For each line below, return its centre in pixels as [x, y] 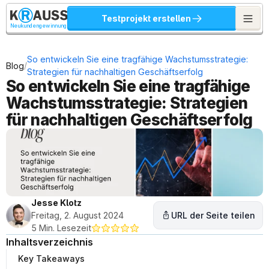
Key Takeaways [51, 258]
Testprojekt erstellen [146, 18]
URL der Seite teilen [213, 215]
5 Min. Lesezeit [61, 228]
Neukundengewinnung [39, 26]
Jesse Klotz [56, 203]
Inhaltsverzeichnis [50, 242]
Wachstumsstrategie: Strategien [127, 103]
